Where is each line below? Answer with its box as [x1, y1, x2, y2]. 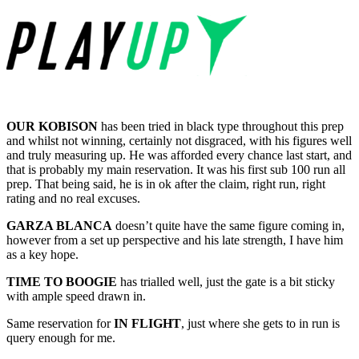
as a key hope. [6, 248, 79, 262]
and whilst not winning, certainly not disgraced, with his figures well [6, 134, 352, 148]
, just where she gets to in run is [181, 317, 340, 331]
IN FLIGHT [114, 317, 181, 331]
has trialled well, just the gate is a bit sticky [117, 275, 335, 289]
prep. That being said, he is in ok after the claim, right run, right [6, 177, 325, 192]
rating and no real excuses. [6, 192, 140, 206]
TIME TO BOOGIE [6, 275, 117, 289]
